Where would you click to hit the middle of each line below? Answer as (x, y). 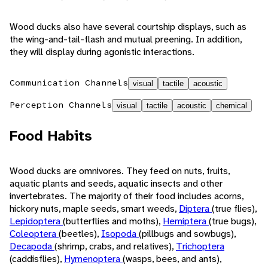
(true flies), (234, 209)
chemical (232, 106)
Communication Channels (69, 83)
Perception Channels (61, 105)
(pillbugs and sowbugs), (187, 234)
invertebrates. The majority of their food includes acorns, (127, 196)
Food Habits (51, 136)
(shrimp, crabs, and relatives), (115, 246)
